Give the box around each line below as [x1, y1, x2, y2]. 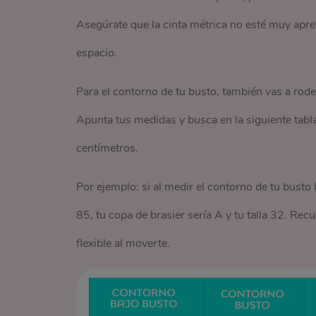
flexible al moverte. [75, 236, 170, 251]
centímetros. [75, 140, 138, 156]
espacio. [75, 45, 117, 61]
